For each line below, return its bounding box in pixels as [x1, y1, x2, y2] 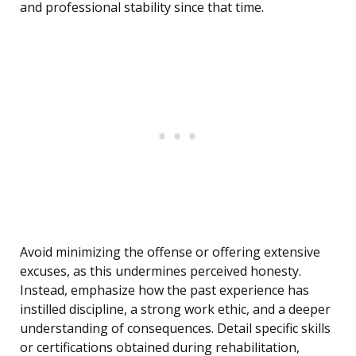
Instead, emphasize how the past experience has [20, 281, 309, 300]
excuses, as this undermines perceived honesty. [20, 262, 301, 281]
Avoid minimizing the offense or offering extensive [20, 243, 320, 261]
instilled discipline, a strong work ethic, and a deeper [20, 300, 331, 319]
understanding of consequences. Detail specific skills [20, 319, 331, 338]
